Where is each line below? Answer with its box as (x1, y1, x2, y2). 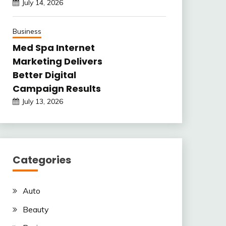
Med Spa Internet (12, 41, 95, 54)
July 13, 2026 (21, 96, 63, 106)
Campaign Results (12, 82, 101, 95)
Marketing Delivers (12, 54, 102, 68)
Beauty (22, 204, 49, 214)
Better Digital (12, 68, 76, 81)
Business (12, 26, 41, 36)
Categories (12, 152, 71, 167)
